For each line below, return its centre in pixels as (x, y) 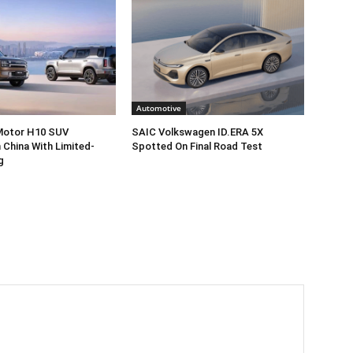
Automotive (159, 108)
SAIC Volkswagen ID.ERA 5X (198, 132)
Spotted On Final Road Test (197, 147)
